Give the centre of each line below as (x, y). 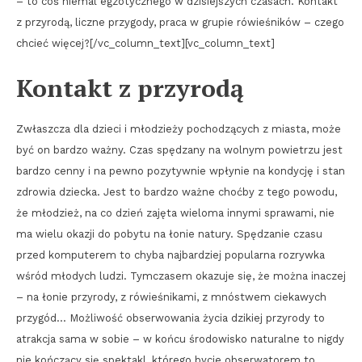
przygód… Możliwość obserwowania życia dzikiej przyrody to (170, 318)
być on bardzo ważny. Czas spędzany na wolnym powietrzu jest (179, 150)
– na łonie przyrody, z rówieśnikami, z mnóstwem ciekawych (171, 297)
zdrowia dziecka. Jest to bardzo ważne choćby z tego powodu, (177, 192)
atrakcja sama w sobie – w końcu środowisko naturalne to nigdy (180, 339)
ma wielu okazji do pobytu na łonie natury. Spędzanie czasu (169, 234)
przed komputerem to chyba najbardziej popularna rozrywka (170, 255)
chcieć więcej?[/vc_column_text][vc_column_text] (145, 44)
